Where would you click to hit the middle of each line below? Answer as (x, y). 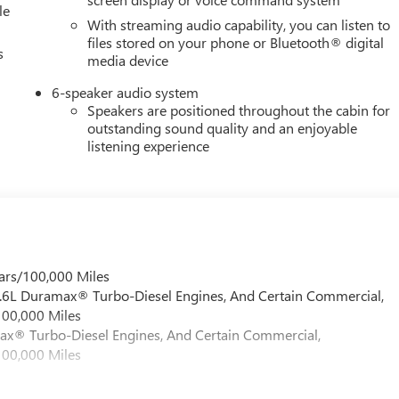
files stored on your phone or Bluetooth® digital (236, 42)
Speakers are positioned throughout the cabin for (239, 110)
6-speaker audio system (126, 92)
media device (128, 60)
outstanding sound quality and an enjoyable (223, 127)
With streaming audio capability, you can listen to (239, 24)
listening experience (149, 145)
